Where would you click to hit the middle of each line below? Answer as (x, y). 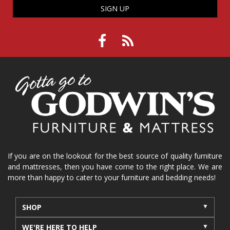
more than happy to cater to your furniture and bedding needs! (112, 177)
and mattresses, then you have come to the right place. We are (115, 166)
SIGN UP (115, 8)
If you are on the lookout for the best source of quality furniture (115, 156)
